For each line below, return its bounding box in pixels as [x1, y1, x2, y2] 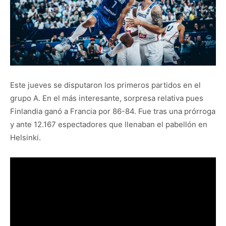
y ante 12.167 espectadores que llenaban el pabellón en [10, 120, 207, 130]
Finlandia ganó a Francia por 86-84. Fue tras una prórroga [10, 106, 215, 117]
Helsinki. [10, 133, 41, 143]
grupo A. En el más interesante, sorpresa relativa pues [10, 93, 203, 103]
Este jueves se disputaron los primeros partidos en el [10, 80, 201, 90]
